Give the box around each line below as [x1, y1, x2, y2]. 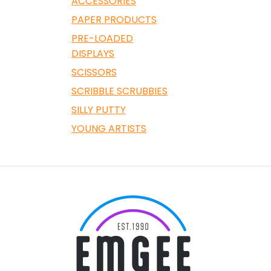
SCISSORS [71, 65, 117, 79]
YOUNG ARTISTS [71, 122, 146, 135]
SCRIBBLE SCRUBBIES [71, 84, 168, 98]
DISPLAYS [71, 47, 114, 60]
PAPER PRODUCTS [71, 13, 157, 27]
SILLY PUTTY [71, 103, 126, 117]
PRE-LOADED [71, 31, 133, 45]
